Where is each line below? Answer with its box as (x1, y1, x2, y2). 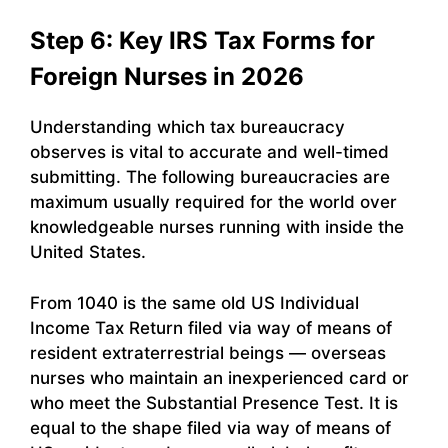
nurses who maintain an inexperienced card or (30, 367, 409, 388)
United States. (30, 242, 146, 263)
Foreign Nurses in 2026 (30, 62, 304, 92)
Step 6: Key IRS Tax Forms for (30, 26, 375, 56)
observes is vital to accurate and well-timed (30, 142, 389, 163)
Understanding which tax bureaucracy (30, 117, 345, 138)
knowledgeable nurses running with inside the (30, 217, 404, 238)
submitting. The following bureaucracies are (30, 167, 390, 188)
